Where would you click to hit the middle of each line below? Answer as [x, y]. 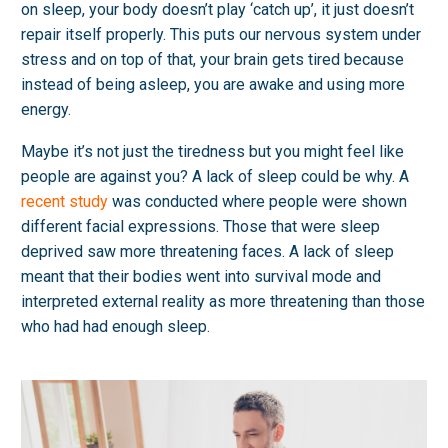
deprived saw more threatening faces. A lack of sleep [207, 252]
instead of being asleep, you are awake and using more [213, 84]
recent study [64, 202]
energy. [46, 109]
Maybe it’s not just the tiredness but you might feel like [212, 152]
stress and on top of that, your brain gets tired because [212, 59]
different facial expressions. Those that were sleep [200, 227]
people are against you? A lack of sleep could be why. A [215, 177]
